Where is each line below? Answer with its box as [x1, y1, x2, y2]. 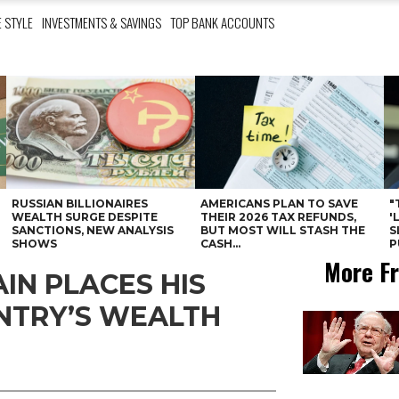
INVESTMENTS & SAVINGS [42, 12, 161, 32]
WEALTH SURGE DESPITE [11, 210, 158, 224]
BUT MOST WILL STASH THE [200, 224, 366, 237]
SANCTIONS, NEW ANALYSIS [11, 224, 174, 237]
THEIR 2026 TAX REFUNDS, [200, 210, 357, 224]
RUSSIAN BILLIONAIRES [11, 197, 148, 210]
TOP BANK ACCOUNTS [170, 12, 274, 32]
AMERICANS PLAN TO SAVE [200, 197, 359, 210]
